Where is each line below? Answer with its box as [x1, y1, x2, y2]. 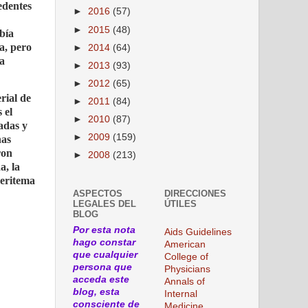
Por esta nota [73, 224, 135, 235]
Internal [164, 288, 197, 299]
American [164, 239, 206, 250]
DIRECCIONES [164, 188, 226, 199]
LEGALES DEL [73, 199, 136, 210]
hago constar [73, 236, 135, 247]
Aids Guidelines [164, 226, 232, 237]
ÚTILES [164, 199, 197, 210]
